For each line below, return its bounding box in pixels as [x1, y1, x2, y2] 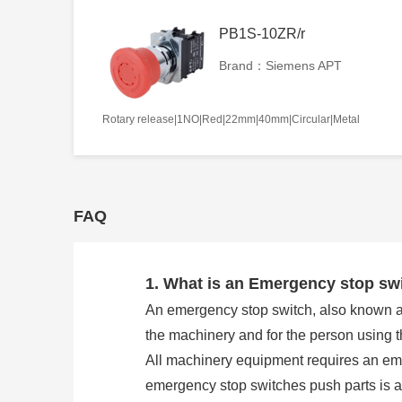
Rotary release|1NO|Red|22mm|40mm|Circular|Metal [102, 112, 360, 126]
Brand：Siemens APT [219, 57, 342, 73]
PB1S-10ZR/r [219, 25, 305, 41]
